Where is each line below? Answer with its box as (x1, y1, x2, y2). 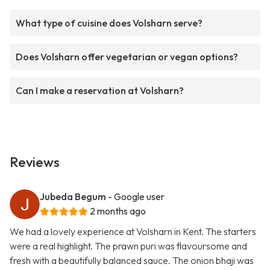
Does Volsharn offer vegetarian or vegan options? (16, 51, 238, 63)
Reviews (10, 154, 60, 171)
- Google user (108, 190, 165, 203)
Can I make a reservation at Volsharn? (16, 84, 184, 97)
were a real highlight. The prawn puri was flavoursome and (10, 240, 247, 253)
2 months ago (90, 205, 146, 218)
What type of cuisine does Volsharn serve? (16, 17, 202, 30)
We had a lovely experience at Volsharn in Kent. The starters (10, 225, 256, 238)
